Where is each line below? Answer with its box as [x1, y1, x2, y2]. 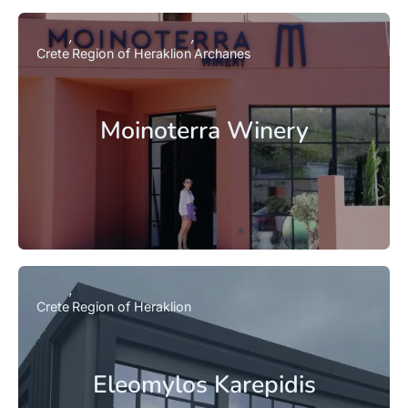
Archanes [194, 46, 251, 62]
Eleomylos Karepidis [92, 367, 316, 401]
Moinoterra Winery [99, 114, 309, 148]
